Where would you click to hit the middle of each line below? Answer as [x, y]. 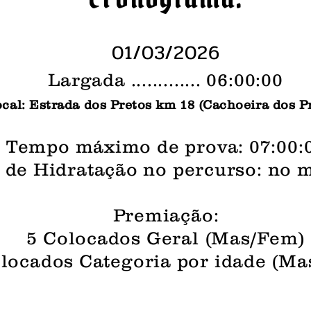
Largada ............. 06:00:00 [166, 80]
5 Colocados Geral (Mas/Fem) [166, 238]
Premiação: [166, 215]
